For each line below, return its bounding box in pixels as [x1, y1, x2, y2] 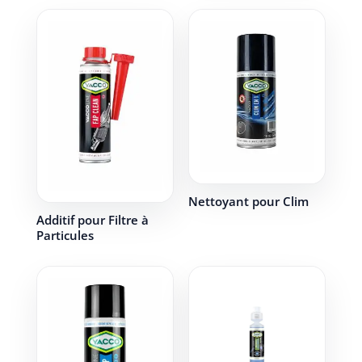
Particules [36, 227, 94, 244]
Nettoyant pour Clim [187, 192, 309, 209]
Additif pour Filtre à [36, 212, 149, 229]
